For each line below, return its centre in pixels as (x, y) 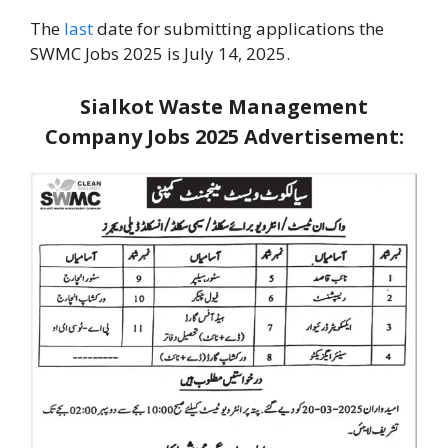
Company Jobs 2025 (144, 136)
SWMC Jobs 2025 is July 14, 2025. (160, 54)
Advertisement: (323, 136)
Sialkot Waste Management (224, 106)
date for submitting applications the (238, 29)
